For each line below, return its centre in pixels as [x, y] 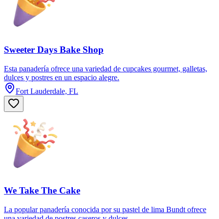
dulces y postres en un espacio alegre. [62, 77]
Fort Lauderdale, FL [47, 91]
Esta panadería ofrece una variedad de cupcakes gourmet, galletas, [106, 68]
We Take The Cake [42, 191]
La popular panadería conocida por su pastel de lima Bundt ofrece [105, 209]
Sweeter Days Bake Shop [54, 49]
